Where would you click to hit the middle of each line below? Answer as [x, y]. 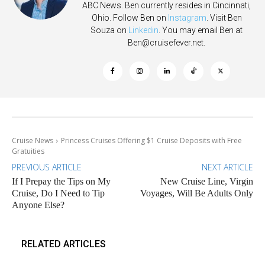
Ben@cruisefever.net [166, 42]
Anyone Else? [38, 205]
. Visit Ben [224, 17]
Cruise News [33, 140]
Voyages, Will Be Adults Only [196, 193]
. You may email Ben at [201, 30]
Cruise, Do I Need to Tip [58, 193]
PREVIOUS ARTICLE [47, 167]
